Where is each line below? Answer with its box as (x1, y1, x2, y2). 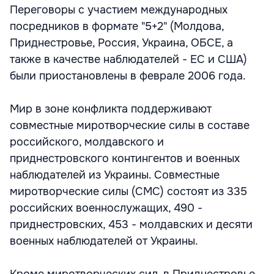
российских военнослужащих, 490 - (10, 201, 202, 215)
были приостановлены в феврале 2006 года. (10, 69, 246, 83)
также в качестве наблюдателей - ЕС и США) (10, 53, 247, 66)
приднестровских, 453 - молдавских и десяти (10, 218, 253, 231)
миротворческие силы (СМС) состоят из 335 (10, 185, 247, 198)
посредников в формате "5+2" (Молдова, (10, 20, 224, 33)
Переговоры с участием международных (10, 3, 228, 17)
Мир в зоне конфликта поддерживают (10, 102, 212, 116)
